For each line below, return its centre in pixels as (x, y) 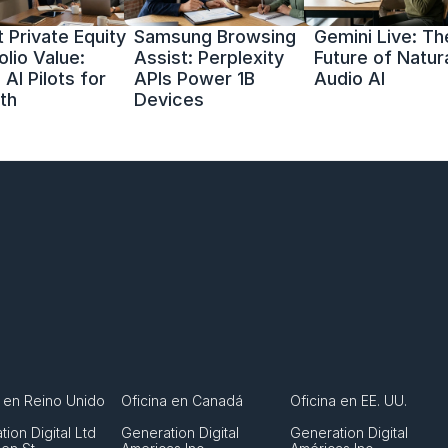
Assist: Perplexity (209, 57)
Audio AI (349, 78)
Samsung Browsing (215, 36)
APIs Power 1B (194, 78)
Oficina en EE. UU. (348, 400)
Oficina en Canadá (182, 400)
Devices (169, 99)
